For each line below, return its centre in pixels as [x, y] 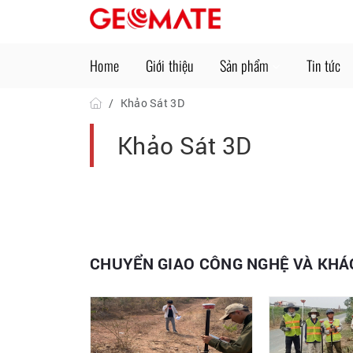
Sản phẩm [244, 65]
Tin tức [323, 65]
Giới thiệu [169, 65]
